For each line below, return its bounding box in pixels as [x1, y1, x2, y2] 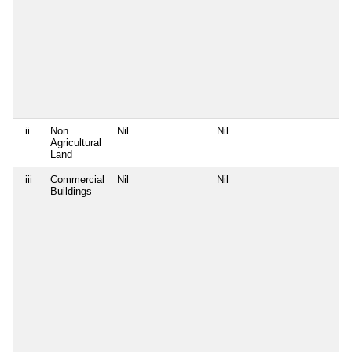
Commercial [50, 173, 104, 185]
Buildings [50, 185, 92, 197]
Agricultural [50, 136, 101, 148]
